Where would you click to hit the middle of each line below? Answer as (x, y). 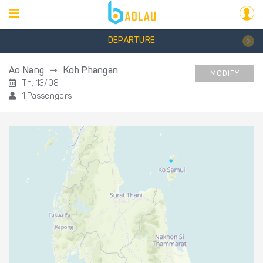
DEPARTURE (131, 41)
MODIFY (225, 74)
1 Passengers (46, 97)
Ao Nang (28, 71)
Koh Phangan (90, 71)
